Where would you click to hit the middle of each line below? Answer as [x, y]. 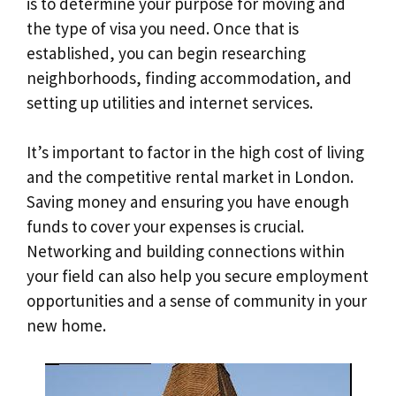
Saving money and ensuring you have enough [188, 202]
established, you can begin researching [166, 53]
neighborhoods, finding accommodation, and [189, 77]
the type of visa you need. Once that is [163, 28]
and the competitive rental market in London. [190, 177]
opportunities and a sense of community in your [197, 301]
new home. [66, 326]
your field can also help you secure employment [198, 276]
